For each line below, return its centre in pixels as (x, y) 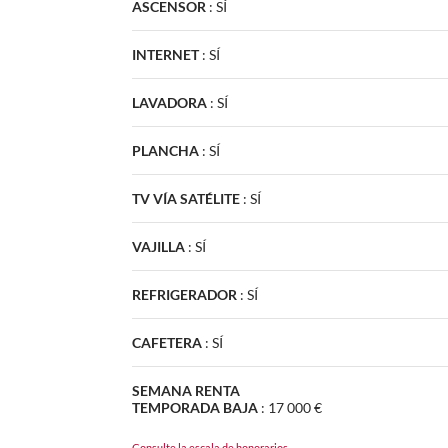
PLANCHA (165, 150)
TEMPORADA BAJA (195, 407)
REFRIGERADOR (184, 294)
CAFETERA (167, 342)
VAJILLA (158, 246)
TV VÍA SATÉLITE (186, 198)
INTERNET (165, 54)
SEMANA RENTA (186, 390)
